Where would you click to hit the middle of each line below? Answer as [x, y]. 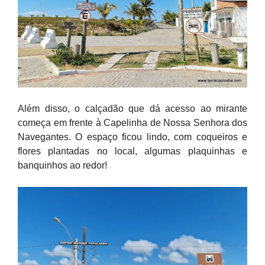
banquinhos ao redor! [62, 165]
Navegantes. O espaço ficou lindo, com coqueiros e [132, 137]
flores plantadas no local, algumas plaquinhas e [132, 151]
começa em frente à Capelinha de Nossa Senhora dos [132, 123]
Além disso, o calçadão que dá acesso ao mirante [132, 109]
